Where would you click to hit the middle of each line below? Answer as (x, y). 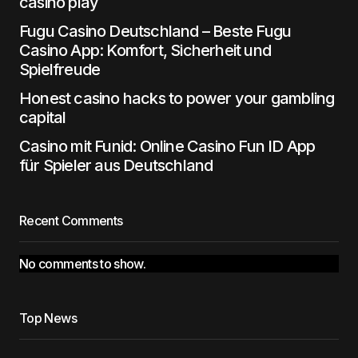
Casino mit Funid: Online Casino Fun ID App (167, 146)
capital (43, 117)
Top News (48, 318)
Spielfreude (60, 70)
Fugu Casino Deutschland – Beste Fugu (155, 31)
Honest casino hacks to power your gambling (177, 98)
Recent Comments (71, 221)
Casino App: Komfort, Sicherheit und (145, 50)
